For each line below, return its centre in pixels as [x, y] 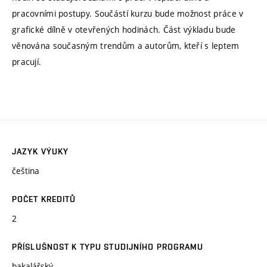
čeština [26, 171]
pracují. [27, 61]
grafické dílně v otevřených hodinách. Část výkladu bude [124, 29]
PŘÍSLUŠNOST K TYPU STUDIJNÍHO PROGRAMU [108, 247]
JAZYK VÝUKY [41, 152]
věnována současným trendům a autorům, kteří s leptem [126, 45]
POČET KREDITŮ [44, 199]
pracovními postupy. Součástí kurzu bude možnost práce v [128, 13]
